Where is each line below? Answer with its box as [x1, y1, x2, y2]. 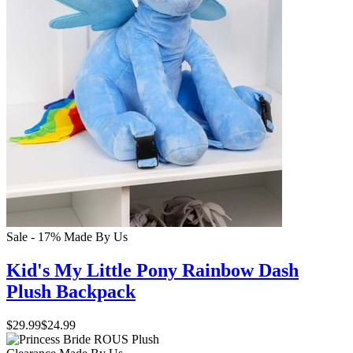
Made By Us [64, 229, 128, 243]
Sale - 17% [6, 229, 61, 243]
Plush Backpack [6, 281, 136, 302]
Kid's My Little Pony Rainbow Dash [6, 259, 299, 281]
